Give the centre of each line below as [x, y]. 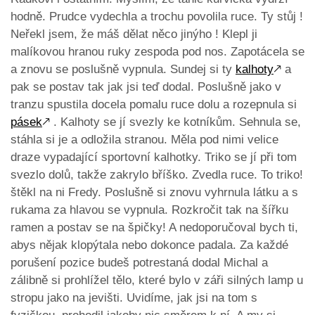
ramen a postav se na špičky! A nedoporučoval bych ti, [154, 228]
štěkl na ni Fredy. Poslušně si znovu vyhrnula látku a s [154, 193]
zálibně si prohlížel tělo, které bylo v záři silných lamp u [157, 281]
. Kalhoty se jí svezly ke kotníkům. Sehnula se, [175, 122]
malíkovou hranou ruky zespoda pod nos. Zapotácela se [157, 52]
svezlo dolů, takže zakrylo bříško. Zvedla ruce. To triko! [157, 175]
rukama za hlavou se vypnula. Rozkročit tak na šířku [149, 210]
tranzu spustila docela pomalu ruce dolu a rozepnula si [154, 105]
